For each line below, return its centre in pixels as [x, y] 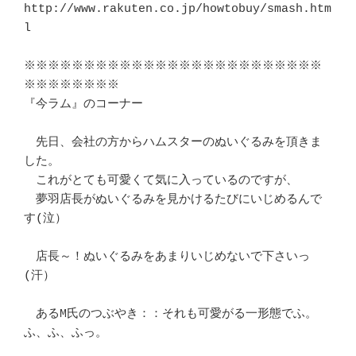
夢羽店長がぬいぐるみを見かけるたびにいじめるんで [173, 200]
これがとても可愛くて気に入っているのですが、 [161, 181]
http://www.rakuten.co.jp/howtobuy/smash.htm [178, 10]
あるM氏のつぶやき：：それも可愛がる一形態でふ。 [170, 315]
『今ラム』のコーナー [83, 105]
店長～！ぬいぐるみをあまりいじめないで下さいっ [167, 257]
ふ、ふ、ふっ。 [66, 334]
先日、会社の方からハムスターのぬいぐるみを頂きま [173, 143]
